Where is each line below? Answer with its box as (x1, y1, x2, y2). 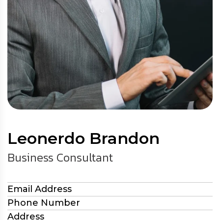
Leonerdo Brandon (7, 128, 160, 148)
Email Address (7, 183, 72, 194)
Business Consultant (7, 148, 113, 166)
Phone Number (7, 197, 80, 208)
